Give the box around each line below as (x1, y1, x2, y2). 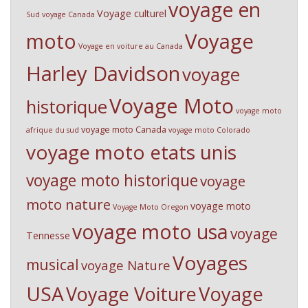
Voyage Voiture (66, 281, 197, 307)
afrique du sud (26, 125, 79, 135)
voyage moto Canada (81, 124, 166, 135)
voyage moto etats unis (26, 139, 236, 165)
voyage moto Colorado (168, 125, 250, 135)
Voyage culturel (97, 7, 166, 20)
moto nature (26, 195, 111, 214)
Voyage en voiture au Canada (78, 41, 183, 51)
